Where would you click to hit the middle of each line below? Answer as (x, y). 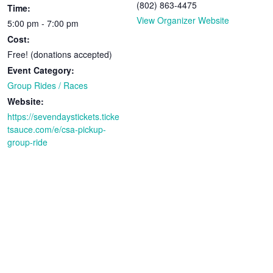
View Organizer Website (183, 20)
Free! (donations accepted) (60, 54)
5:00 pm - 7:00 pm (43, 23)
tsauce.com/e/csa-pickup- (57, 129)
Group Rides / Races (48, 85)
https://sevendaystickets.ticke (64, 116)
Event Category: (41, 70)
